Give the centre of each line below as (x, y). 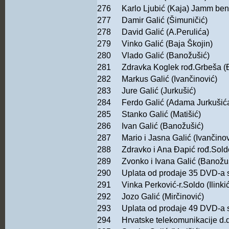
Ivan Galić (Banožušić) (163, 126)
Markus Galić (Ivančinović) (169, 79)
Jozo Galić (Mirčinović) (163, 197)
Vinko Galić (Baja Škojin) (167, 44)
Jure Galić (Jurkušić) (159, 91)
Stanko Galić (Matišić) (161, 114)
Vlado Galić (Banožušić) (166, 56)
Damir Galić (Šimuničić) (165, 20)
